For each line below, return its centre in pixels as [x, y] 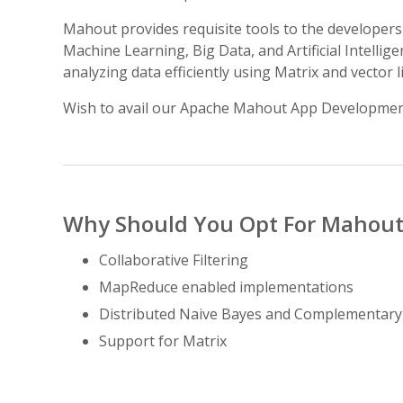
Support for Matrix [163, 341]
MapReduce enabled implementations [226, 287]
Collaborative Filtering [174, 260]
